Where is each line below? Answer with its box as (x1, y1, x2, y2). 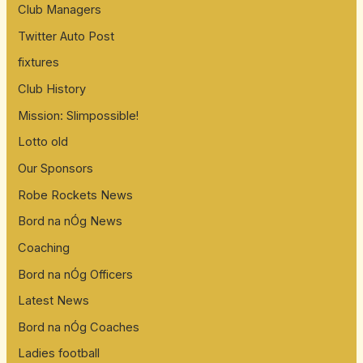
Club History (18, 82, 87, 97)
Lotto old (18, 135, 69, 150)
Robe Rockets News (18, 187, 134, 203)
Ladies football (18, 346, 100, 361)
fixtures (18, 55, 60, 70)
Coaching (18, 240, 70, 255)
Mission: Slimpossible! (18, 108, 139, 123)
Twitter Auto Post (18, 28, 115, 44)
